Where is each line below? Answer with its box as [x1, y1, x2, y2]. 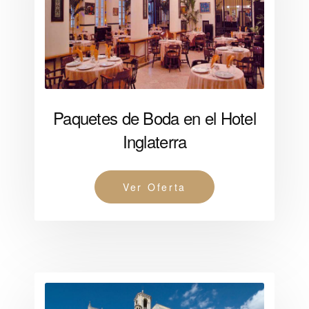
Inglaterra [122, 129, 187, 154]
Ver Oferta [123, 180, 186, 195]
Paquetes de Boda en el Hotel [53, 106, 256, 130]
